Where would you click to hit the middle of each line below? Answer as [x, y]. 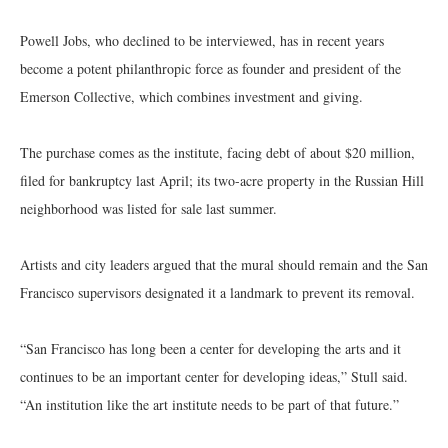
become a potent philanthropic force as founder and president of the [210, 68]
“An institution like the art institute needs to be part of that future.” [209, 404]
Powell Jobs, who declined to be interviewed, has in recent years [202, 40]
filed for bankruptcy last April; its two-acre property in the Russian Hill [222, 180]
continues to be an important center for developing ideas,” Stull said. [214, 376]
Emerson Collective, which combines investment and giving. [191, 96]
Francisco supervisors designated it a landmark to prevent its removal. [217, 292]
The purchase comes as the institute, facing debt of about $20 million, [217, 152]
